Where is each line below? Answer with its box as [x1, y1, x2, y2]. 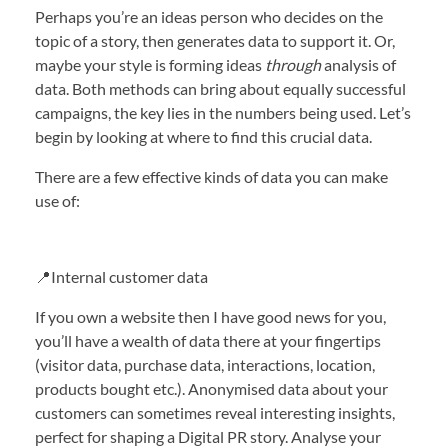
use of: [35, 191, 80, 211]
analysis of [321, 55, 396, 75]
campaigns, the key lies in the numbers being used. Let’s [35, 103, 411, 123]
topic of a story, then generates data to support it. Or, [35, 31, 395, 51]
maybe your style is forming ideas [35, 55, 265, 75]
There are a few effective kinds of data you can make [35, 167, 388, 187]
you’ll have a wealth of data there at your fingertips [35, 331, 381, 351]
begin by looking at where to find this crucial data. [35, 127, 372, 147]
